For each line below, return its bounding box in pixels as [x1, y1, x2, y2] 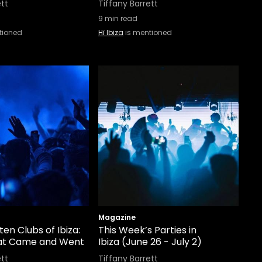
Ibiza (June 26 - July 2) [98, 235, 202, 249]
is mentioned [123, 27, 172, 37]
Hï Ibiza [98, 27, 123, 37]
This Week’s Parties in [98, 223, 196, 237]
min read [103, 13, 137, 23]
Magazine [98, 212, 136, 222]
